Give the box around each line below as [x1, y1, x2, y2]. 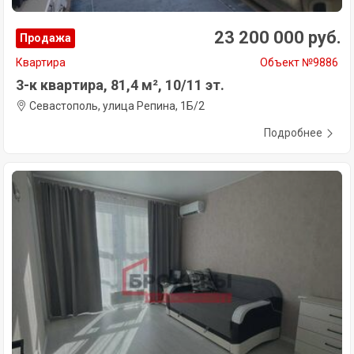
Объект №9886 [260, 55, 338, 69]
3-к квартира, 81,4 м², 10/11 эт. [16, 76, 224, 93]
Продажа [20, 31, 71, 44]
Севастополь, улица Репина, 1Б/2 [27, 99, 205, 112]
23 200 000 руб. [214, 27, 341, 47]
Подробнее [264, 126, 322, 139]
